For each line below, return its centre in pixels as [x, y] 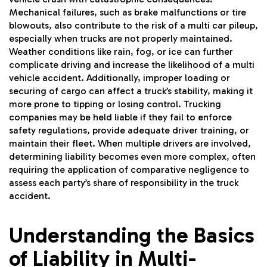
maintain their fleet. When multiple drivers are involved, [130, 143]
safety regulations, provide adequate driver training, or [129, 130]
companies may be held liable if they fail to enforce [120, 117]
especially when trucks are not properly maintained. [121, 38]
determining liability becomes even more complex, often [132, 156]
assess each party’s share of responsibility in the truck [124, 182]
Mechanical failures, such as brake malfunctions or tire [128, 12]
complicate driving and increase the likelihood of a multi [132, 64]
